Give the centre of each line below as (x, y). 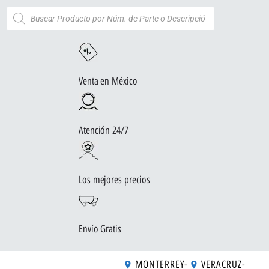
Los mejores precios (115, 180)
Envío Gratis (100, 229)
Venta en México (108, 81)
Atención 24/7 (104, 130)
